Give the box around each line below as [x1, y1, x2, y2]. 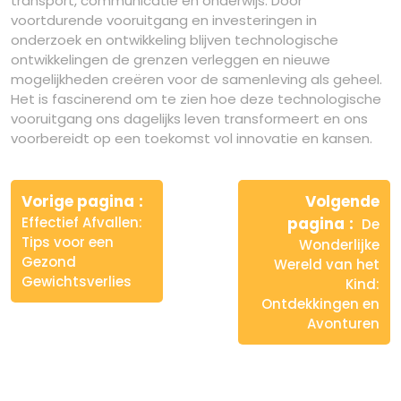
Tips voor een [21, 233, 114, 252]
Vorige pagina [21, 191, 134, 212]
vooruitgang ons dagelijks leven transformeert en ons [11, 109, 368, 128]
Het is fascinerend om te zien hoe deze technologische [11, 90, 381, 108]
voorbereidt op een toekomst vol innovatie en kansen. [11, 129, 372, 148]
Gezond [21, 252, 76, 271]
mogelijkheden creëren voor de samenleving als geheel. [11, 70, 382, 89]
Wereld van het [274, 255, 380, 274]
